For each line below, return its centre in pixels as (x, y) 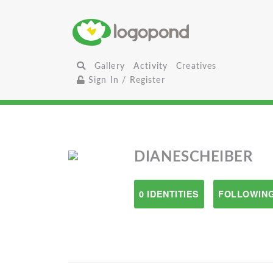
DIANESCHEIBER (193, 157)
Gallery (109, 66)
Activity (151, 66)
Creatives (197, 66)
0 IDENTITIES (169, 194)
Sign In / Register (125, 80)
